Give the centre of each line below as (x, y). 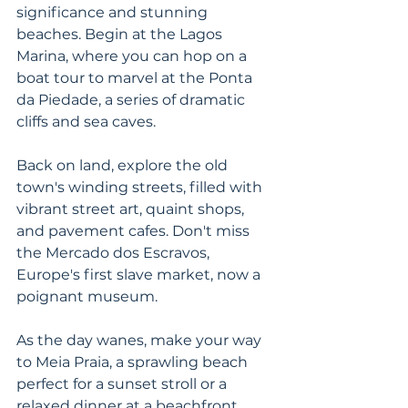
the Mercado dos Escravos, (115, 253)
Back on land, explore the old (124, 165)
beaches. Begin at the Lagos (121, 34)
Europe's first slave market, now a (140, 275)
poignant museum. (89, 296)
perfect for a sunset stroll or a (123, 384)
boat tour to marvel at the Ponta (136, 78)
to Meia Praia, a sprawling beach (134, 362)
